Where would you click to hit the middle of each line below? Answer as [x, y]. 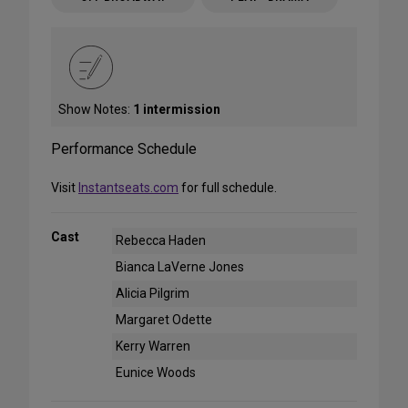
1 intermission [177, 109]
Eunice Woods [156, 372]
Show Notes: [96, 109]
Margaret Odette [164, 319]
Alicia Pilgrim [153, 293]
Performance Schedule [124, 148]
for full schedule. [229, 187]
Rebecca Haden [161, 240]
